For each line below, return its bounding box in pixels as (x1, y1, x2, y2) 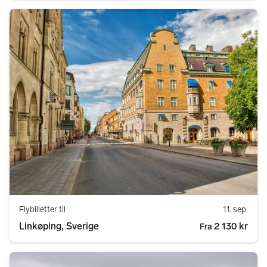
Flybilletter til (19, 204, 66, 215)
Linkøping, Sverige (19, 221, 99, 232)
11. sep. (223, 204, 248, 215)
